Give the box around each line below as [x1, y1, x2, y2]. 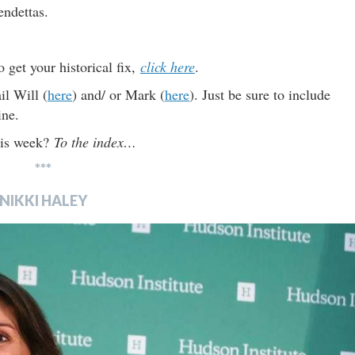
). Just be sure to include [189, 84, 330, 104]
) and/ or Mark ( [72, 84, 165, 104]
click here [140, 56, 195, 76]
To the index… [54, 132, 136, 151]
